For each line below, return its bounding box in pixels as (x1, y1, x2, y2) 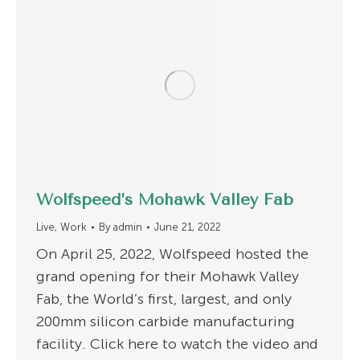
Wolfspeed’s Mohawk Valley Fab (36, 190, 293, 210)
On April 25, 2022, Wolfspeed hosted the (36, 245, 309, 264)
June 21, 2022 (154, 221, 221, 234)
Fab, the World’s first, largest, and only (36, 290, 292, 309)
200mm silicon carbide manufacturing (36, 313, 295, 331)
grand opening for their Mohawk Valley (36, 268, 299, 286)
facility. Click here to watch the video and (36, 335, 318, 354)
